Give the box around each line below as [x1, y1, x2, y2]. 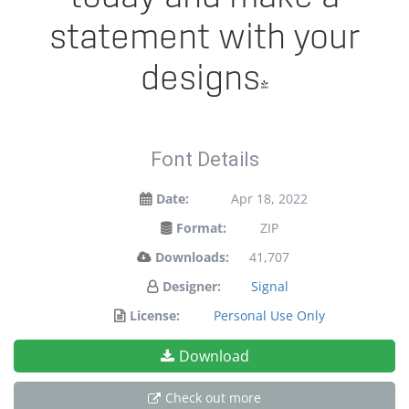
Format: [176, 219, 226, 236]
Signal [250, 278, 288, 295]
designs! [141, 63, 268, 96]
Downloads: [154, 248, 229, 266]
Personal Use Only [214, 307, 325, 324]
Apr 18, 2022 [231, 190, 308, 207]
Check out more [165, 389, 261, 406]
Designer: [163, 278, 221, 295]
